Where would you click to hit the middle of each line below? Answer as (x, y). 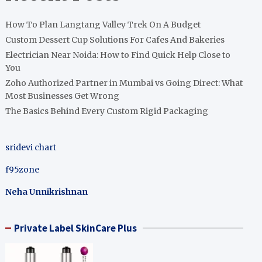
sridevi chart (31, 147)
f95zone (23, 170)
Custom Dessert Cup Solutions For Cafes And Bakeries (115, 40)
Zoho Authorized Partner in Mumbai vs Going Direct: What (124, 83)
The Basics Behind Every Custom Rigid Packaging (107, 111)
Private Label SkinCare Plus (76, 228)
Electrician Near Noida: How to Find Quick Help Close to (118, 55)
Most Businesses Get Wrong (63, 96)
